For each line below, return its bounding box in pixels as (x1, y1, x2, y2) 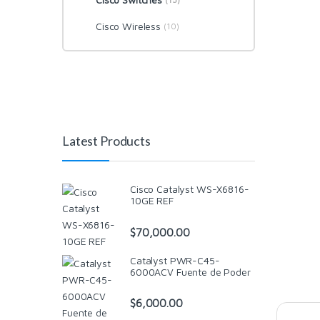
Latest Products (62, 132, 151, 149)
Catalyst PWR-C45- (130, 254, 220, 266)
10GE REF (130, 194, 174, 207)
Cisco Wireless (95, 20, 161, 33)
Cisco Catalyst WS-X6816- (130, 183, 249, 196)
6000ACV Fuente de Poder (130, 265, 251, 278)
